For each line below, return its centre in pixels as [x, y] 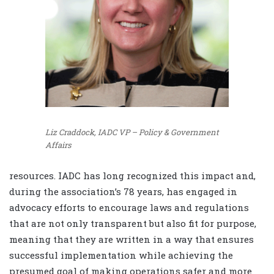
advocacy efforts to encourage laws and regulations [129, 208]
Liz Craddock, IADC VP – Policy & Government [132, 132]
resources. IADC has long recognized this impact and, [132, 176]
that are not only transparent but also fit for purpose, [133, 224]
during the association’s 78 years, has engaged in [123, 192]
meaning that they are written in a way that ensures [131, 239]
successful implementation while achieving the [121, 255]
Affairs [58, 145]
